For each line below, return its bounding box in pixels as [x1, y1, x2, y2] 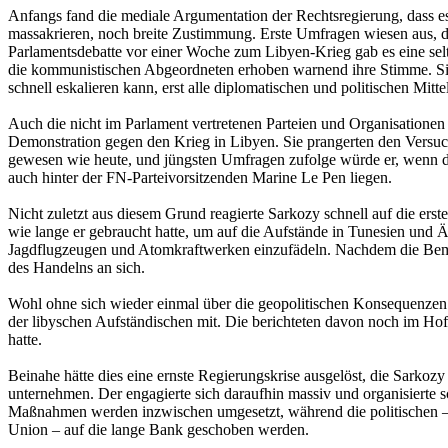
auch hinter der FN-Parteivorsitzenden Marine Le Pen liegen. [8, 168, 392, 186]
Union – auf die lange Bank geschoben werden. [8, 420, 309, 438]
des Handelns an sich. [8, 258, 145, 276]
